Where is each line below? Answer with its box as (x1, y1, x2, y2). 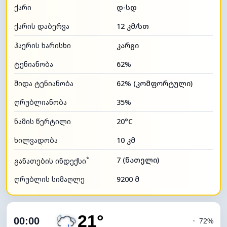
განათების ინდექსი (14, 156, 86, 166)
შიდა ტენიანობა (14, 78, 73, 88)
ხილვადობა (14, 135, 58, 145)
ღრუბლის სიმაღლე (14, 174, 85, 184)
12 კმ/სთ (117, 21, 149, 31)
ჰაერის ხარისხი (14, 40, 71, 50)
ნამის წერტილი (14, 116, 71, 126)
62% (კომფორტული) (117, 78, 193, 88)
